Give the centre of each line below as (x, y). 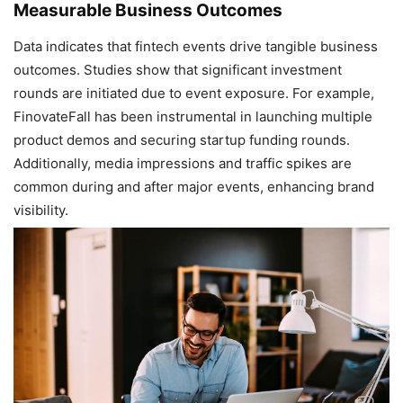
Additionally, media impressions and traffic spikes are (183, 164)
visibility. (41, 210)
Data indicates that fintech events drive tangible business (196, 47)
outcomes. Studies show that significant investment (178, 70)
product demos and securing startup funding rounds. (182, 140)
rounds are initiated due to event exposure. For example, (194, 94)
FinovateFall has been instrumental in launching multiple (193, 117)
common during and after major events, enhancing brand (194, 187)
